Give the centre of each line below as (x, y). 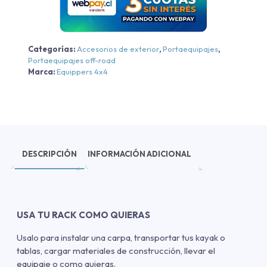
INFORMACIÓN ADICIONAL (139, 153)
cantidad (80, 24)
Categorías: (52, 49)
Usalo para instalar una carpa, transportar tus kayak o (121, 238)
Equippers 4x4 (82, 72)
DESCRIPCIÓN (49, 153)
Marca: (42, 72)
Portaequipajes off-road (72, 60)
